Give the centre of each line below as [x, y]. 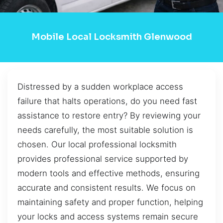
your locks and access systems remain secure [108, 216]
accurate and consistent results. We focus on [107, 187]
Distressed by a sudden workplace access [100, 86]
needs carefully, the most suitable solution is [105, 130]
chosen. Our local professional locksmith [97, 144]
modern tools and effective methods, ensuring [109, 173]
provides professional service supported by [103, 159]
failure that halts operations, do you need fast [107, 101]
